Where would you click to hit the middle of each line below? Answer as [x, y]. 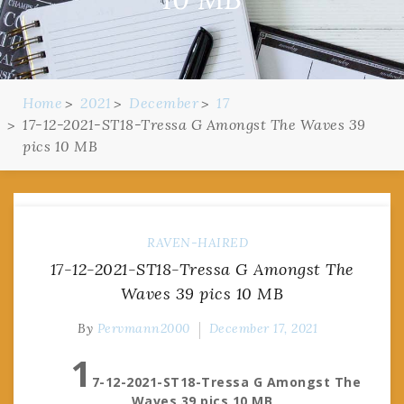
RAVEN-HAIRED [197, 242]
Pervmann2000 [143, 328]
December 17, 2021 [263, 328]
